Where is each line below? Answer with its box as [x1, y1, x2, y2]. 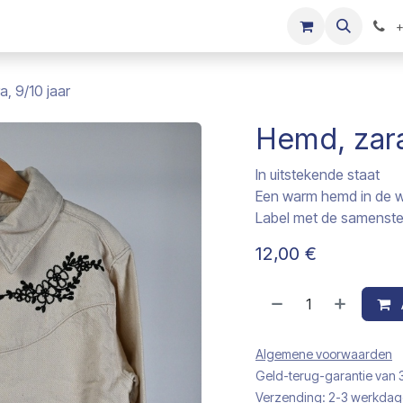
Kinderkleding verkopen [132, 17, 282, 35]
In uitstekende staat [255, 166, 380, 184]
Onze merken [31, 17, 119, 35]
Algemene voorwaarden [255, 346, 392, 362]
